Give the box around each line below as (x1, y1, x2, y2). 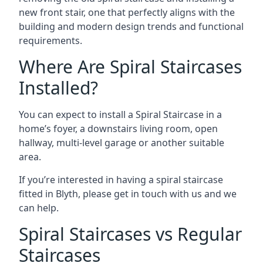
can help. (19, 201, 59, 214)
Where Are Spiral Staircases (19, 55, 242, 79)
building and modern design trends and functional (19, 20, 244, 33)
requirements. (19, 34, 82, 47)
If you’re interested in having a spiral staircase (19, 173, 223, 186)
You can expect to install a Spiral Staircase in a (19, 108, 222, 121)
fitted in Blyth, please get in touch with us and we (19, 187, 237, 200)
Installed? (19, 76, 98, 100)
